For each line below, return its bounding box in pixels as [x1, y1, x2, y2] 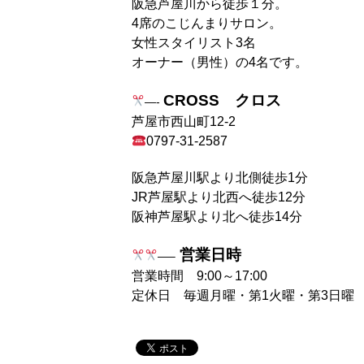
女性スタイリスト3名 [132, 36, 256, 50]
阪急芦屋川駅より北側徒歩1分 [132, 171, 308, 185]
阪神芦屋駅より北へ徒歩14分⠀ [132, 210, 312, 224]
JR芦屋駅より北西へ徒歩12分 [132, 190, 305, 205]
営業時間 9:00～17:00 [132, 269, 267, 284]
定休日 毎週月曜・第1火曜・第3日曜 [132, 288, 354, 303]
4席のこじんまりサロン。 [132, 16, 282, 31]
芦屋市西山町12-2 [132, 115, 236, 129]
